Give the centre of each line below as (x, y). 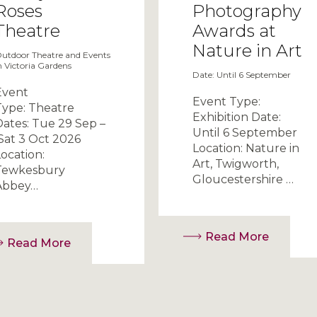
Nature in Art (247, 50)
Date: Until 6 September (241, 74)
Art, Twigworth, (235, 163)
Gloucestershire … (243, 179)
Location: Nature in (246, 148)
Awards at (234, 30)
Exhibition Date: (236, 117)
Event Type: (226, 101)
